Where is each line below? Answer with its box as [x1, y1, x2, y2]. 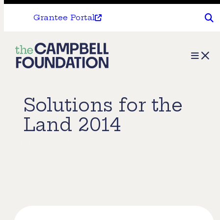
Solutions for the [24, 94, 183, 116]
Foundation [15, 81, 80, 96]
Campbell [15, 62, 71, 78]
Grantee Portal [33, 13, 95, 22]
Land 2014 [24, 113, 121, 136]
